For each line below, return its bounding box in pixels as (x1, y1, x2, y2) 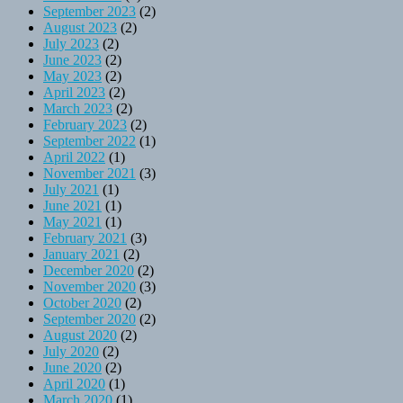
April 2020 (43, 375, 105, 391)
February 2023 (43, 116, 127, 132)
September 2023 (43, 3, 136, 19)
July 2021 (43, 181, 99, 197)
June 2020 (43, 359, 102, 375)
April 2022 (43, 148, 105, 165)
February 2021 (43, 229, 127, 246)
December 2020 (43, 262, 134, 278)
